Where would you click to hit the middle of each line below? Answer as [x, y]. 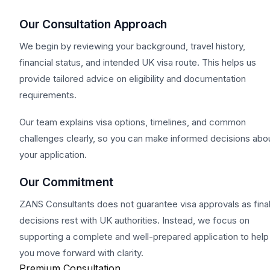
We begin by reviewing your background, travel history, [132, 46]
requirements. [48, 95]
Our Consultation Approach [93, 24]
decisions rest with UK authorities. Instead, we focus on [134, 220]
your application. [53, 154]
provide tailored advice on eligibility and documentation [133, 78]
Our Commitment [66, 182]
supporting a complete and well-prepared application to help [144, 236]
